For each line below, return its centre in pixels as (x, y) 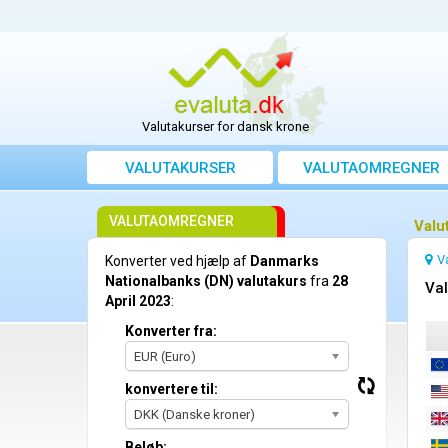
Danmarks (284, 261)
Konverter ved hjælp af (177, 261)
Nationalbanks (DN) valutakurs (206, 281)
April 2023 (138, 301)
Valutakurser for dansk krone (226, 127)
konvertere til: (171, 389)
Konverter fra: (171, 331)
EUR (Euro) (165, 357)
